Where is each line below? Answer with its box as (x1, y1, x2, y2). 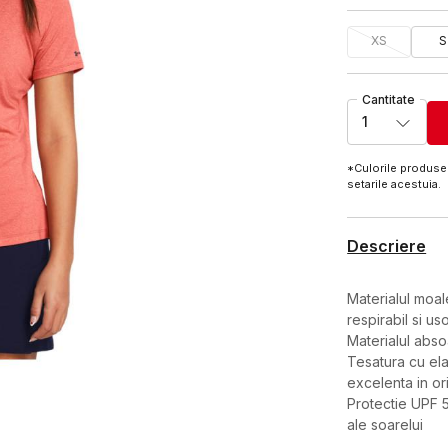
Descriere (347, 235, 427, 256)
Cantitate (362, 91, 416, 107)
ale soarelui (347, 415, 424, 433)
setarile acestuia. (347, 176, 445, 191)
